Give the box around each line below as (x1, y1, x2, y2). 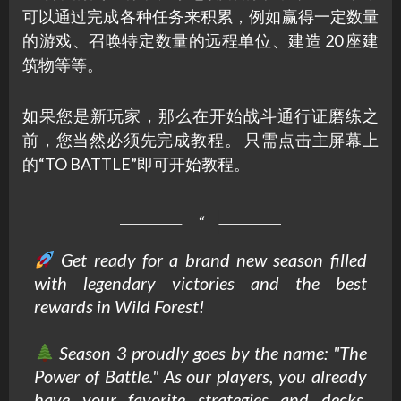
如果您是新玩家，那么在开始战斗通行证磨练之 (22, 105, 379, 125)
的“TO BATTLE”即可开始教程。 (22, 153, 250, 174)
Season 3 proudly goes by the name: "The (55, 341, 367, 363)
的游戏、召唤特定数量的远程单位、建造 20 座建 (22, 30, 379, 50)
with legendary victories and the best (34, 271, 367, 294)
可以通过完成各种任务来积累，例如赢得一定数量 (22, 5, 379, 26)
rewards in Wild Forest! (34, 294, 205, 317)
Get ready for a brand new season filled (55, 248, 367, 270)
